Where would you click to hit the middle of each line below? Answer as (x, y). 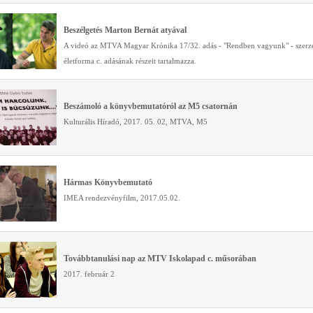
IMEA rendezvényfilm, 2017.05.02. (122, 198)
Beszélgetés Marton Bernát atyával (125, 30)
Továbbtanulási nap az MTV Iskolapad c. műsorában (160, 259)
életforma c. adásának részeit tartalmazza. (130, 61)
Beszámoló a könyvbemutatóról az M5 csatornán (151, 107)
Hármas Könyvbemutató (108, 183)
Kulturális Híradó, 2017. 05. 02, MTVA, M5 (136, 122)
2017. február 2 (89, 275)
